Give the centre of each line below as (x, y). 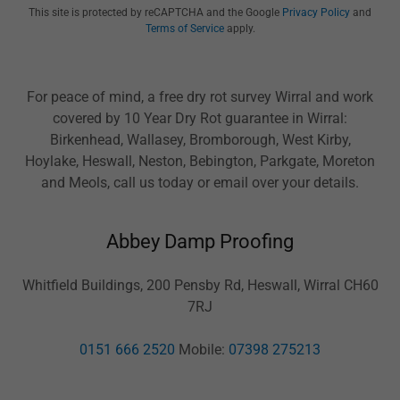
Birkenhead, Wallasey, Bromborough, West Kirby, (200, 140)
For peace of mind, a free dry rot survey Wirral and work (200, 97)
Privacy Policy (316, 12)
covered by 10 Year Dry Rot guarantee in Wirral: (200, 118)
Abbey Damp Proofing (200, 242)
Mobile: (202, 350)
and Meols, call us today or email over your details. (200, 183)
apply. (239, 29)
